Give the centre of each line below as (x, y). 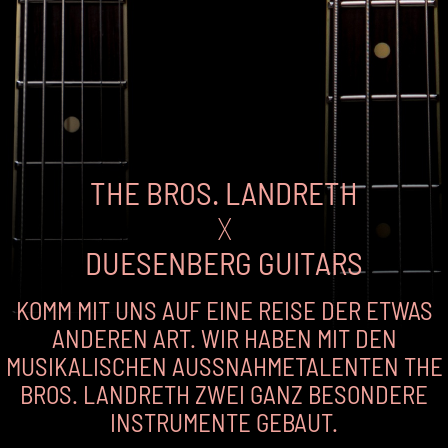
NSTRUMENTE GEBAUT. (221, 422)
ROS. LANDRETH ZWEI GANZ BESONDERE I (224, 394)
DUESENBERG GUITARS (224, 262)
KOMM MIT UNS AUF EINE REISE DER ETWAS (224, 310)
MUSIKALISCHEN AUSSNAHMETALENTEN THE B (224, 366)
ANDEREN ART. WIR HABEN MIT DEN (224, 338)
